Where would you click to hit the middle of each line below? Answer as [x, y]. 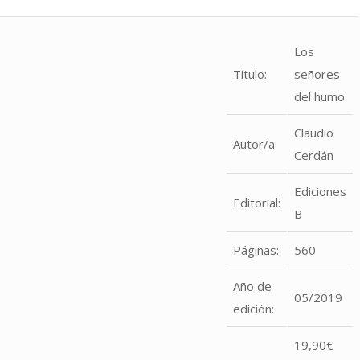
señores [317, 74]
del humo [320, 97]
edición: [254, 309]
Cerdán [314, 155]
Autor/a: [256, 144]
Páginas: [256, 250]
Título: [250, 74]
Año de [253, 286]
